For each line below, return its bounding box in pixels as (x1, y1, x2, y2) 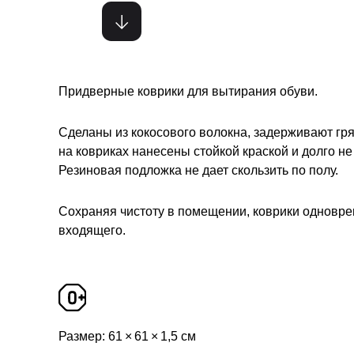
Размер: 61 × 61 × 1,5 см (58, 329, 196, 343)
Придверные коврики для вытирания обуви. (58, 85, 318, 98)
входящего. (58, 224, 126, 237)
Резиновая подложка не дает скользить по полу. (58, 164, 338, 177)
